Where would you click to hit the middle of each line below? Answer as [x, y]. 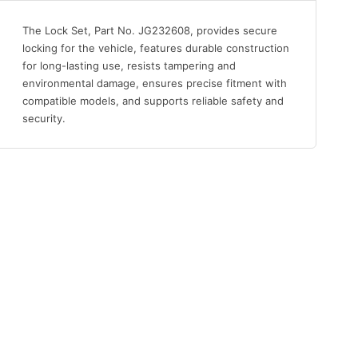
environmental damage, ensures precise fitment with [155, 84]
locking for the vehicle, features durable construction [156, 48]
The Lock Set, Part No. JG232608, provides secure [150, 31]
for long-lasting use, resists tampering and [129, 66]
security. [44, 119]
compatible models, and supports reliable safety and [153, 101]
